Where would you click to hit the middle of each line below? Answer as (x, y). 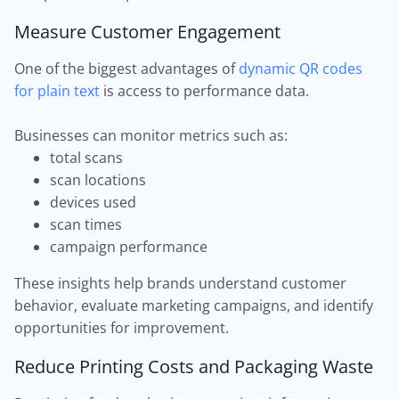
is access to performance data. (204, 91)
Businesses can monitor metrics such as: (151, 135)
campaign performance (129, 247)
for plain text (57, 91)
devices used (93, 202)
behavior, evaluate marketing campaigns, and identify (194, 305)
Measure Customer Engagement (147, 31)
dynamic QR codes (301, 69)
